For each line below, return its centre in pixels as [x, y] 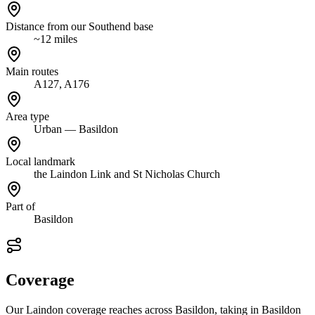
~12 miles [56, 39]
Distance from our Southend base [79, 26]
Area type [27, 116]
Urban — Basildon [76, 129]
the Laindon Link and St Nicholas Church [127, 174]
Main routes [32, 71]
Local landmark [40, 161]
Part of [20, 206]
